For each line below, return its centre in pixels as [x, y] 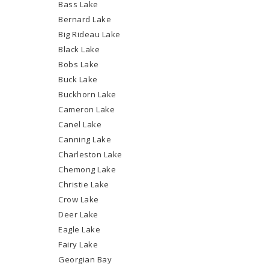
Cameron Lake [87, 109]
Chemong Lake [87, 169]
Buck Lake [78, 79]
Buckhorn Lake [87, 94]
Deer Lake [78, 214]
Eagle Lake [80, 229]
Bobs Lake [79, 64]
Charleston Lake [90, 154]
